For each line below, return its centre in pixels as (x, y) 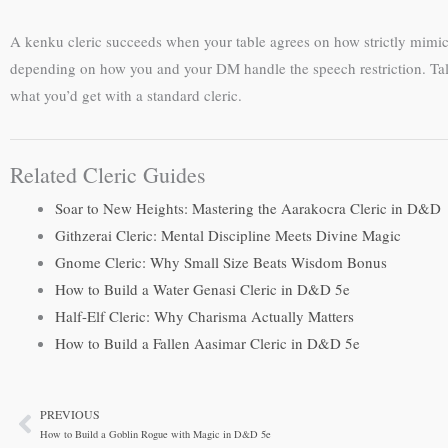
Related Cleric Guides (108, 174)
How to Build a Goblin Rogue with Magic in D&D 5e (155, 434)
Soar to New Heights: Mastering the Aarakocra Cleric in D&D (248, 208)
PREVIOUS (70, 414)
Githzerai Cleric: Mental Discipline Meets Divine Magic (228, 235)
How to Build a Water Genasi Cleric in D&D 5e (202, 289)
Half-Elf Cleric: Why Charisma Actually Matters (204, 316)
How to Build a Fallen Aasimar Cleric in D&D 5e (207, 343)
